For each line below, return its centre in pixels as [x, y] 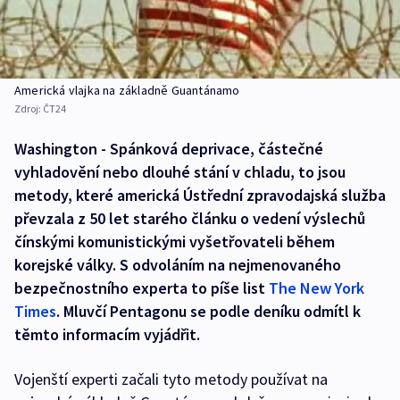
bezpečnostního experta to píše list [142, 287]
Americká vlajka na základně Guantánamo [127, 90]
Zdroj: [29, 108]
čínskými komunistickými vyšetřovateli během [175, 241]
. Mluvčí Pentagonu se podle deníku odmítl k [208, 311]
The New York [317, 287]
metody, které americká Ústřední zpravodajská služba [200, 195]
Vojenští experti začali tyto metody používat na [171, 379]
